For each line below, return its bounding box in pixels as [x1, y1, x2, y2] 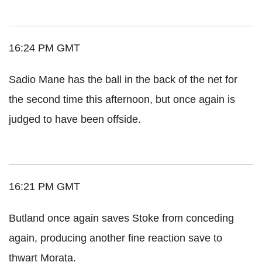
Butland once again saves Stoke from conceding [9, 212, 234, 224]
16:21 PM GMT [9, 180, 80, 192]
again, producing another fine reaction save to [9, 232, 222, 244]
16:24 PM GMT [9, 42, 80, 54]
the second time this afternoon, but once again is [9, 93, 235, 105]
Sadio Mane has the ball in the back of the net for [9, 73, 237, 85]
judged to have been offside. [9, 113, 141, 125]
